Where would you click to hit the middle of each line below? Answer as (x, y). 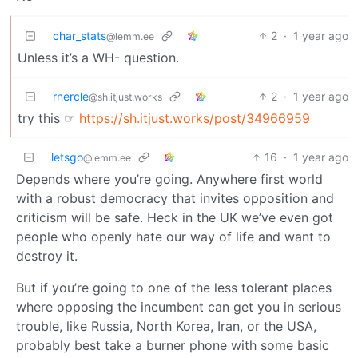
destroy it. (47, 256)
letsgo (67, 157)
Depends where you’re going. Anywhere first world (169, 179)
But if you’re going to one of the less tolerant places (174, 288)
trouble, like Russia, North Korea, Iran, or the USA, (166, 326)
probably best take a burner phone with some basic (173, 346)
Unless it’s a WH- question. (98, 58)
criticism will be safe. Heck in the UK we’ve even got (175, 218)
